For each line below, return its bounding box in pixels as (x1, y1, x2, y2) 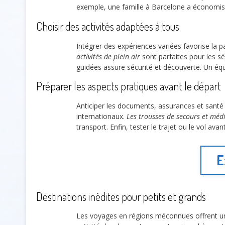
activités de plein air (76, 51, 140, 61)
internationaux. (76, 111, 127, 121)
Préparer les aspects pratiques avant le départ (36, 79, 221, 93)
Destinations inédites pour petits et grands (36, 189, 206, 203)
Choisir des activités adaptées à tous (36, 19, 179, 34)
